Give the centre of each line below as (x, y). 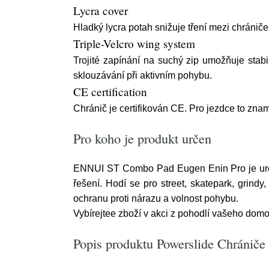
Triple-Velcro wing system (134, 44)
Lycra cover (101, 11)
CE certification (110, 92)
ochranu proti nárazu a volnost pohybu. (156, 198)
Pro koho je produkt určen (142, 138)
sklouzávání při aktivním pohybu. (143, 75)
